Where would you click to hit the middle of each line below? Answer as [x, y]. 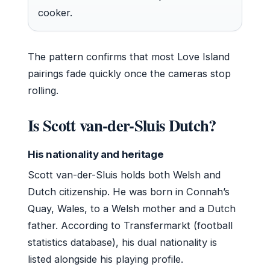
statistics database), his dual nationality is [122, 242]
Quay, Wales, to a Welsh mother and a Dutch [132, 208]
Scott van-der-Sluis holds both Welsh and [124, 174]
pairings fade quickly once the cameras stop [129, 73]
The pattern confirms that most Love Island [129, 56]
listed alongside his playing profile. [105, 259]
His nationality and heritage [96, 154]
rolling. [43, 90]
